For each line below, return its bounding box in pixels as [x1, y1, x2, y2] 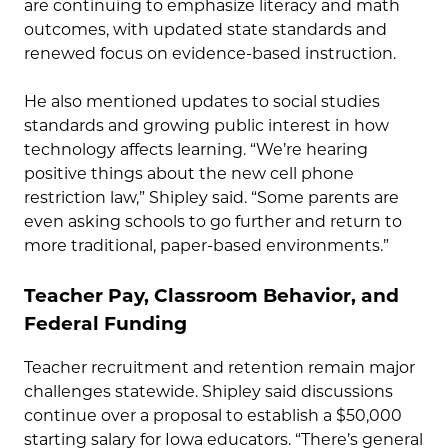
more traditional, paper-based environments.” [24, 235, 389, 255]
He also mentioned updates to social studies [24, 91, 380, 111]
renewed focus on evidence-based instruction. [24, 43, 396, 63]
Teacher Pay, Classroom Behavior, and [24, 283, 399, 307]
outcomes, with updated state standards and [24, 19, 387, 39]
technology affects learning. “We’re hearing [24, 139, 368, 159]
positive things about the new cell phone [24, 163, 354, 183]
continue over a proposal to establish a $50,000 [24, 406, 402, 426]
